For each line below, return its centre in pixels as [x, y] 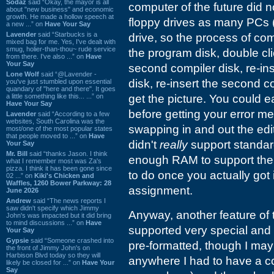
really [174, 145]
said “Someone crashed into [71, 240]
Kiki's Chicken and [64, 175]
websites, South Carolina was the [55, 121]
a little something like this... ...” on [55, 96]
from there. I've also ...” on [46, 56]
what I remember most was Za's [54, 161]
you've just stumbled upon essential [59, 81]
